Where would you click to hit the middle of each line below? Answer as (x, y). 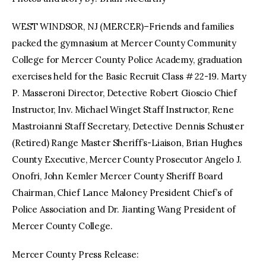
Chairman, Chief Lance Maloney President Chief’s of (122, 193)
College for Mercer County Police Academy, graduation (127, 60)
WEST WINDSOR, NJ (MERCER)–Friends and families (123, 27)
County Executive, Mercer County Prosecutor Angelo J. (127, 160)
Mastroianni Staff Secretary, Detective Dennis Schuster (128, 126)
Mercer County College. (62, 226)
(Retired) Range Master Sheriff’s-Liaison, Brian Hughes (127, 143)
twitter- (145, 29)
